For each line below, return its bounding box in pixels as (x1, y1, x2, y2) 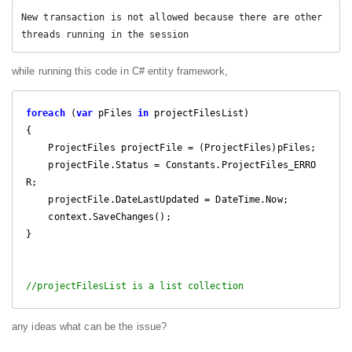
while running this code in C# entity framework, (12, 64, 228, 77)
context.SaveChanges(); (26, 211, 49, 222)
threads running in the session (21, 29, 195, 40)
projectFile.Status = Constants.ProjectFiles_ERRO (26, 159, 49, 170)
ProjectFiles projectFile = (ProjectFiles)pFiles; (26, 141, 49, 153)
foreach (26, 107, 65, 119)
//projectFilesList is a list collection (26, 280, 244, 291)
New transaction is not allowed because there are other (21, 12, 323, 23)
